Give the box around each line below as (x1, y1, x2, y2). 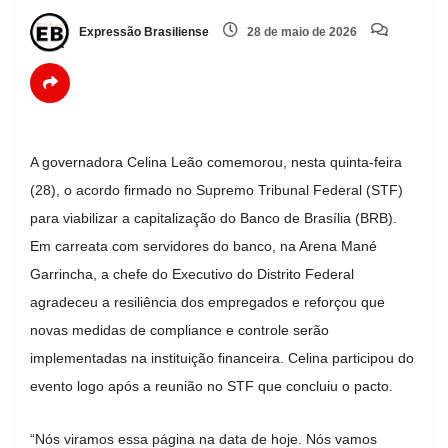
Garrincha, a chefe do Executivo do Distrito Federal (30, 265, 354, 282)
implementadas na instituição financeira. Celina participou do (30, 349, 414, 366)
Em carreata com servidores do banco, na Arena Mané (30, 237, 377, 254)
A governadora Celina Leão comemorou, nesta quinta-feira (30, 153, 402, 170)
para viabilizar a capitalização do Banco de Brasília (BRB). (30, 209, 397, 226)
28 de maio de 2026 (244, 25, 357, 40)
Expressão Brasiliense (76, 25, 209, 40)
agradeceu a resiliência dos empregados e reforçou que (30, 293, 385, 310)
